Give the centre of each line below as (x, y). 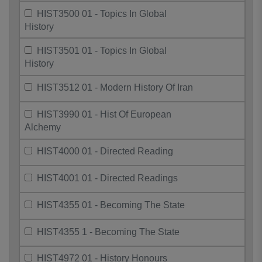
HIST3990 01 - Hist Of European (104, 115)
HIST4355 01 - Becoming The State (111, 205)
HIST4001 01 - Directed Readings (108, 178)
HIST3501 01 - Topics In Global (102, 50)
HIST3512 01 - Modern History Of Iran (115, 88)
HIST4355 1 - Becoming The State (108, 232)
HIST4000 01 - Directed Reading (105, 151)
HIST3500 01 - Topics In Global (102, 13)
